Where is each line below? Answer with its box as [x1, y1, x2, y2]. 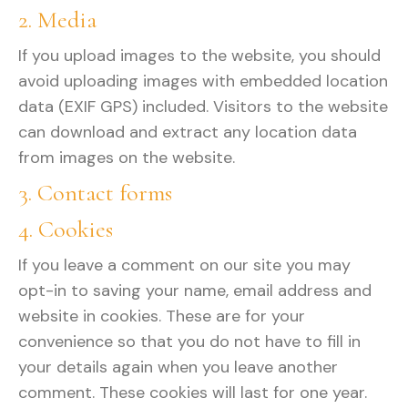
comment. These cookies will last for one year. [18, 382, 367, 403]
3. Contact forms [18, 178, 172, 207]
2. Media [18, 5, 97, 34]
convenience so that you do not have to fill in [18, 331, 361, 352]
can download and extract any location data [18, 121, 357, 143]
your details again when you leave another [18, 356, 338, 378]
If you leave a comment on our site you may [18, 254, 351, 276]
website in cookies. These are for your [18, 305, 305, 327]
